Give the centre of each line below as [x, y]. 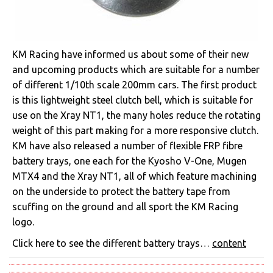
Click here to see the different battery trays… [112, 243]
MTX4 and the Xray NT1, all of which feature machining [134, 176]
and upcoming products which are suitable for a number [136, 69]
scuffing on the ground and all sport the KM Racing [125, 207]
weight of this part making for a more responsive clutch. [135, 130]
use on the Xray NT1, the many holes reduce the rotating [136, 115]
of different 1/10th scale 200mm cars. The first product [134, 85]
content [229, 243]
